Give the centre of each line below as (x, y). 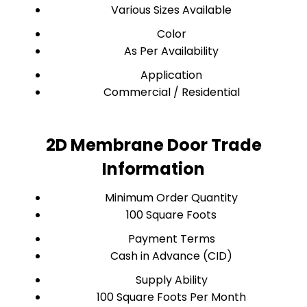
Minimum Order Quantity (171, 198)
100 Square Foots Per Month (171, 297)
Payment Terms (171, 239)
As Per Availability (171, 51)
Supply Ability (171, 280)
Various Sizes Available (171, 10)
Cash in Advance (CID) (171, 256)
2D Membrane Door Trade (153, 145)
